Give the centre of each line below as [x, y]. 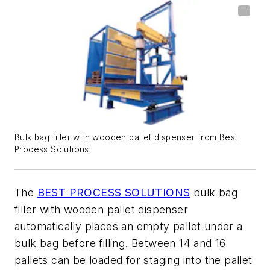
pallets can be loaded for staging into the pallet [133, 260]
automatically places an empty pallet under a [129, 227]
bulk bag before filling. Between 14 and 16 [120, 243]
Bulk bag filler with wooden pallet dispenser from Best [126, 138]
